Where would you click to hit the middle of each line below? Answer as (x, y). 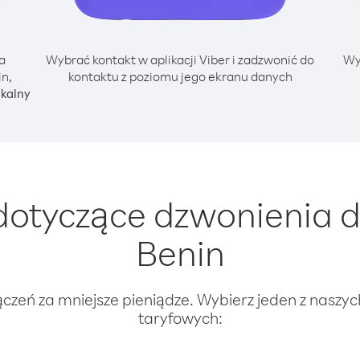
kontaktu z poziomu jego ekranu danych (180, 76)
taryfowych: (180, 318)
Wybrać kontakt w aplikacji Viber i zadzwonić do (180, 59)
